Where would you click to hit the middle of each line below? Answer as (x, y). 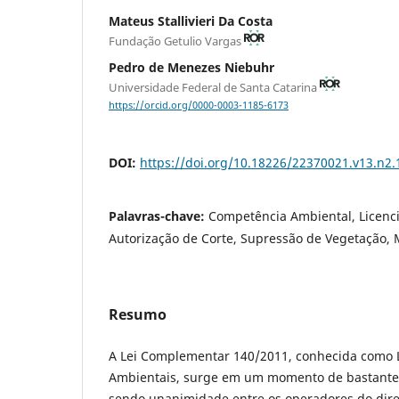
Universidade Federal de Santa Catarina (214, 87)
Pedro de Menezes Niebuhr (191, 67)
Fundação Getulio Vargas (176, 41)
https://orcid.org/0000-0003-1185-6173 (199, 106)
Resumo (138, 315)
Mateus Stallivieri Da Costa (191, 20)
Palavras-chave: (159, 216)
